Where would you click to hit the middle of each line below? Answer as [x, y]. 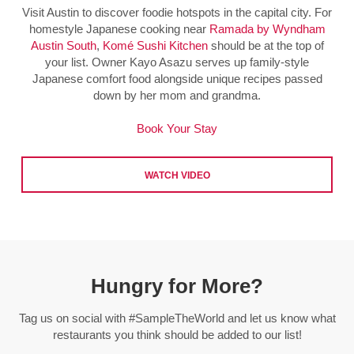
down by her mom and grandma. [177, 95]
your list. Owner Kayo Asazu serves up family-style [177, 62]
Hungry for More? [177, 286]
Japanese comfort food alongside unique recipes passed [177, 78]
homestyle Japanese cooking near [119, 28]
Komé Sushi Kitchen [155, 45]
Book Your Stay [177, 128]
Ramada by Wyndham [267, 28]
